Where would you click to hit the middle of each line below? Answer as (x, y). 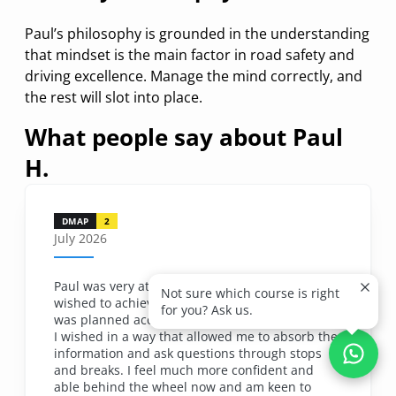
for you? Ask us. (207, 310)
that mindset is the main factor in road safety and (190, 54)
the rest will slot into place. (114, 97)
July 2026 (80, 238)
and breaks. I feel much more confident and (184, 369)
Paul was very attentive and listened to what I (188, 286)
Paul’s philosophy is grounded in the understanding (197, 33)
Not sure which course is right (250, 293)
